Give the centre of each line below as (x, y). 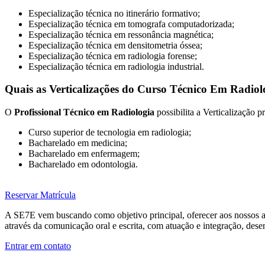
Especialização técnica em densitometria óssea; (115, 45)
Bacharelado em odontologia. (83, 164)
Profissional (39, 112)
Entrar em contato (38, 246)
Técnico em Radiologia (109, 112)
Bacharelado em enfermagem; (84, 154)
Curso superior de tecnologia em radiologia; (110, 132)
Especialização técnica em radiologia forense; (113, 56)
